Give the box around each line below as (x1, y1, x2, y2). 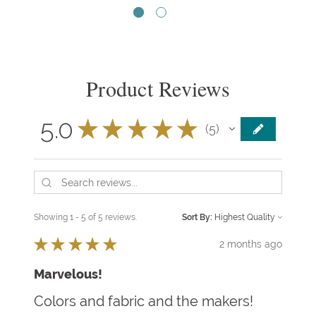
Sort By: (182, 212, 212, 223)
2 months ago (219, 238, 282, 250)
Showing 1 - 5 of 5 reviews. (34, 212, 137, 223)
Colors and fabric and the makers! (34, 293, 253, 310)
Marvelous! (34, 267, 102, 282)
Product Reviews (86, 73, 230, 102)
